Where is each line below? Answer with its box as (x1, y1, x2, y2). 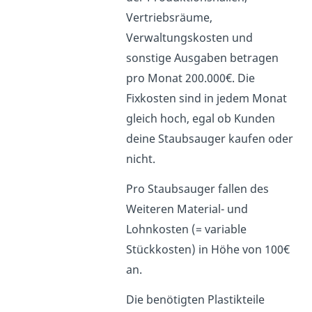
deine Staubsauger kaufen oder (126, 130, 294, 146)
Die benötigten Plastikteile (126, 291, 265, 307)
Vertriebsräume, (126, 9, 213, 25)
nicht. (126, 150, 156, 166)
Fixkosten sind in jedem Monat (126, 90, 288, 106)
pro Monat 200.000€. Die (126, 70, 256, 86)
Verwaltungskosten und (126, 29, 253, 45)
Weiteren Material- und (126, 201, 249, 217)
